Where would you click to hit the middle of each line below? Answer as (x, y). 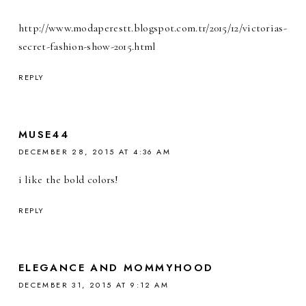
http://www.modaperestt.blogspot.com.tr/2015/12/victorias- (152, 28)
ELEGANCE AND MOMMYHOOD (116, 268)
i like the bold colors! (68, 180)
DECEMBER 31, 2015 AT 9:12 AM (94, 285)
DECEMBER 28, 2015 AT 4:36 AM (95, 152)
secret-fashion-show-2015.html (87, 47)
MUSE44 (44, 135)
